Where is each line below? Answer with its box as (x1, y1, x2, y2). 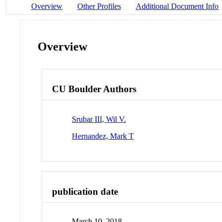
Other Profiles (77, 1, 121, 10)
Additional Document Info (136, 1, 219, 10)
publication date (52, 186, 118, 197)
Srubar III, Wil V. (72, 114, 126, 123)
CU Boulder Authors (52, 84, 137, 95)
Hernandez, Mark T (72, 131, 134, 140)
